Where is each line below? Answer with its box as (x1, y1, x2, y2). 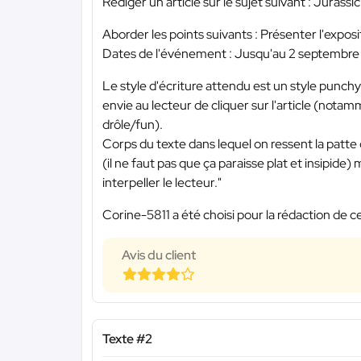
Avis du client (122, 246, 196, 263)
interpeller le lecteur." (102, 173, 222, 191)
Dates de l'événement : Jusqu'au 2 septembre (102, 44, 359, 62)
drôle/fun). (102, 115, 163, 133)
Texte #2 (102, 330, 152, 347)
